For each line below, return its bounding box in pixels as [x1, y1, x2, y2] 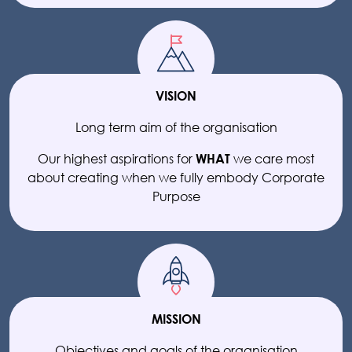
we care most [230, 150, 314, 167]
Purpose [152, 188, 200, 204]
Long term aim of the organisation [75, 119, 277, 135]
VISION [156, 88, 196, 103]
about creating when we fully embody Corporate [27, 169, 324, 185]
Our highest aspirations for [38, 150, 196, 167]
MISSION [151, 311, 201, 326]
